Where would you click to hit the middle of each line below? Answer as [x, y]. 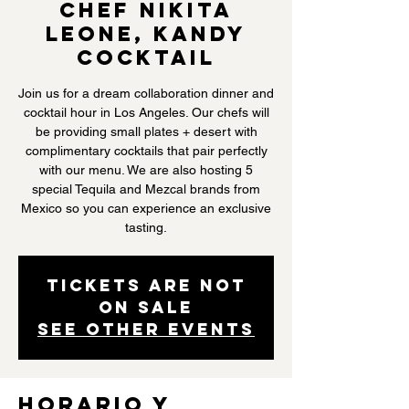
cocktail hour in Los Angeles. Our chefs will [146, 112]
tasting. [146, 227]
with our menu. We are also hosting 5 [146, 170]
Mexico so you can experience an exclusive [146, 208]
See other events [146, 329]
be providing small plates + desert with [146, 131]
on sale [146, 307]
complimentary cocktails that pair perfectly [146, 151]
